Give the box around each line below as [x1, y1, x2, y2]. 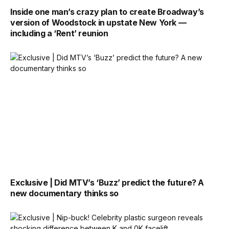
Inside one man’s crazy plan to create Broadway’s [10, 6, 204, 17]
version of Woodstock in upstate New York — [10, 17, 187, 28]
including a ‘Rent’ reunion [10, 28, 108, 38]
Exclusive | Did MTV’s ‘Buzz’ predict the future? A [10, 177, 204, 188]
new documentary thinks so [10, 188, 119, 199]
